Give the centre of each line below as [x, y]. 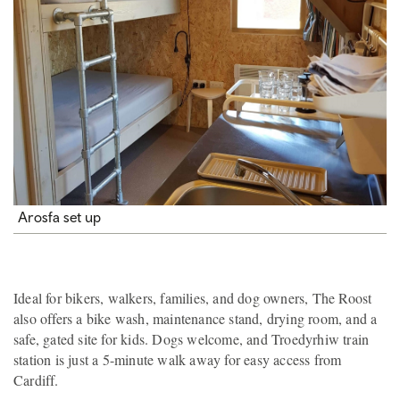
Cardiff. [36, 379]
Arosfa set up [59, 217]
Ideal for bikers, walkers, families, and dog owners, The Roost [193, 297]
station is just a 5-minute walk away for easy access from [178, 359]
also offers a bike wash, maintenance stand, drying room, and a [196, 318]
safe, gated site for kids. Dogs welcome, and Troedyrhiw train [192, 338]
